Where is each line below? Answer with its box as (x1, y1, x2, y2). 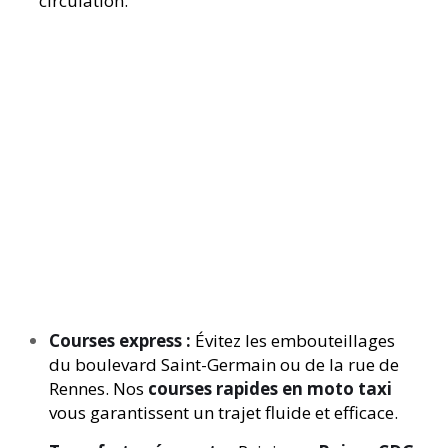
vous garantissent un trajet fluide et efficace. (49, 401, 398, 424)
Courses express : (49, 329, 195, 352)
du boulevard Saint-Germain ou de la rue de (49, 353, 399, 376)
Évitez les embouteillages (195, 329, 395, 352)
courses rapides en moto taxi (148, 377, 392, 400)
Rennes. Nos (49, 377, 148, 400)
